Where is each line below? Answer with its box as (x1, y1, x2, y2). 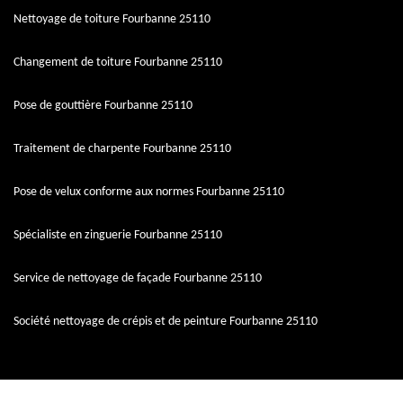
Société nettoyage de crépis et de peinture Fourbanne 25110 (13, 315, 318, 329)
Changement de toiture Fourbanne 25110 (13, 56, 222, 70)
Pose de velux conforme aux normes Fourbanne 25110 (13, 185, 284, 200)
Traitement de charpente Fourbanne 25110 (13, 142, 231, 157)
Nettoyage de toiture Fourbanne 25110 (13, 13, 210, 27)
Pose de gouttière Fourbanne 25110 (13, 99, 193, 113)
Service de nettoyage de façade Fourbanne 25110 (13, 272, 262, 286)
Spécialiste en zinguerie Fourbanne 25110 (13, 228, 222, 243)
